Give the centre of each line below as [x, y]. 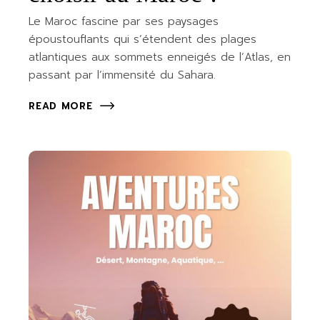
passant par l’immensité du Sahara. [122, 75]
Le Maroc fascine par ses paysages [124, 22]
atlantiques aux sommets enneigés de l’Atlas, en [160, 57]
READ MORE [61, 106]
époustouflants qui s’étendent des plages [143, 40]
